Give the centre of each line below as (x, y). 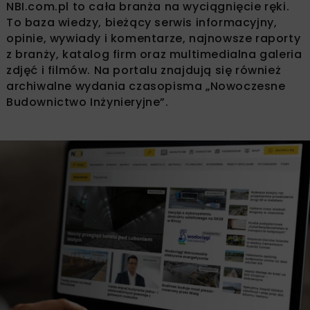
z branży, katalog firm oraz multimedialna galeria (154, 54)
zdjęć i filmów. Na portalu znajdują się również (144, 70)
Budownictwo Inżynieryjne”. (88, 102)
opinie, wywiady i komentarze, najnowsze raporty (154, 38)
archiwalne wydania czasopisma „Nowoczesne (146, 86)
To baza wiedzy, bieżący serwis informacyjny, (142, 22)
